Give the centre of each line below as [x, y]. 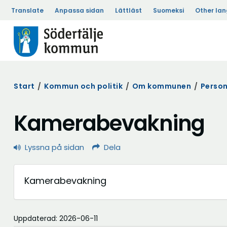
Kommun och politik [83, 86]
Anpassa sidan [79, 10]
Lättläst [128, 10]
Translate [27, 10]
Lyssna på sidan [54, 147]
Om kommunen [161, 86]
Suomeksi [168, 10]
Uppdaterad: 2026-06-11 [56, 218]
